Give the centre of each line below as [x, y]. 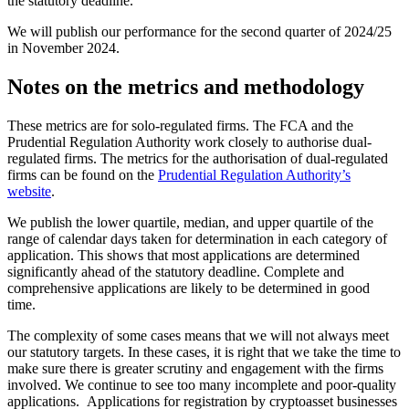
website [29, 191]
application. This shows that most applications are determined [184, 255]
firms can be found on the [83, 174]
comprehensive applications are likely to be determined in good [189, 288]
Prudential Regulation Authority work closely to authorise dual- [189, 142]
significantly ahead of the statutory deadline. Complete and [176, 271]
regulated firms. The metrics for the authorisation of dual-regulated [198, 158]
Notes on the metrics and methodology [189, 87]
